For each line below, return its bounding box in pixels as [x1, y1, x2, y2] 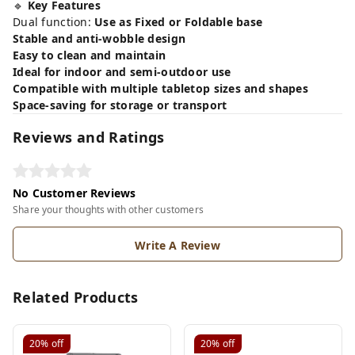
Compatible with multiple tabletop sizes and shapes [13, 80, 308, 96]
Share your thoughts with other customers [13, 202, 204, 216]
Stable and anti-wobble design [13, 30, 186, 46]
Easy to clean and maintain [13, 47, 166, 63]
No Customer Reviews [13, 185, 136, 200]
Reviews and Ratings [13, 127, 165, 147]
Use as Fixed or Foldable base [94, 13, 263, 29]
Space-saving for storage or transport [13, 97, 227, 113]
